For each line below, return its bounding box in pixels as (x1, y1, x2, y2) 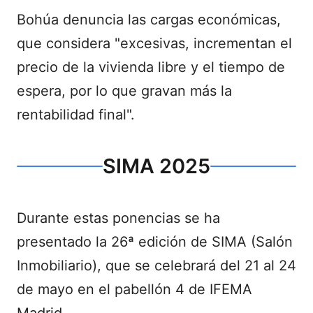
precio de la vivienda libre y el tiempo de (17, 59, 285, 76)
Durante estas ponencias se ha (17, 210, 220, 227)
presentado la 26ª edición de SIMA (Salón (17, 233, 293, 251)
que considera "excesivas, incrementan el (17, 35, 292, 52)
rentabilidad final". (17, 106, 135, 124)
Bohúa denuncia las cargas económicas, (17, 11, 281, 29)
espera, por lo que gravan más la (17, 82, 232, 100)
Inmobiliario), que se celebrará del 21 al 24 (17, 257, 296, 275)
